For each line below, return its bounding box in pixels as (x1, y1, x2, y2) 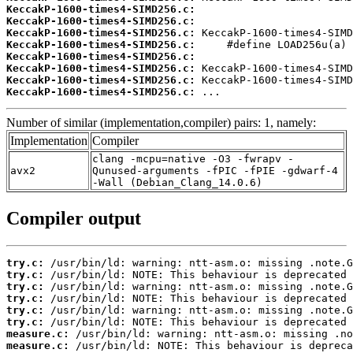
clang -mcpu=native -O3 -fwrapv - (92, 153, 294, 165)
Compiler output (6, 207, 141, 229)
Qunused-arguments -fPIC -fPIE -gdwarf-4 (92, 165, 338, 177)
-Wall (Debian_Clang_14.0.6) (92, 176, 262, 189)
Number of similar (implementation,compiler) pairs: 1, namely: (6, 116, 316, 130)
